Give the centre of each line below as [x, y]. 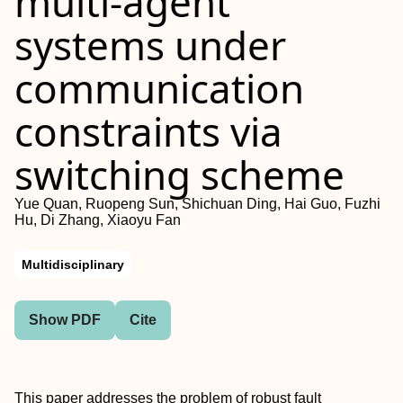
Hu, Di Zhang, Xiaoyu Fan [98, 220]
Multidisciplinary [73, 264]
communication [159, 88]
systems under [150, 45]
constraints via [148, 131]
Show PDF [65, 320]
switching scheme [179, 175]
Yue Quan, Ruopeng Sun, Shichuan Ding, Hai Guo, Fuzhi [197, 204]
